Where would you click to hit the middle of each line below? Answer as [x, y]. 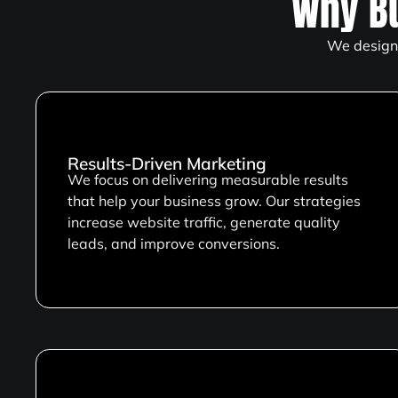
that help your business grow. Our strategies [214, 201]
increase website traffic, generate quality [204, 223]
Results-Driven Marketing [167, 164]
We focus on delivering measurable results [208, 180]
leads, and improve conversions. [174, 244]
